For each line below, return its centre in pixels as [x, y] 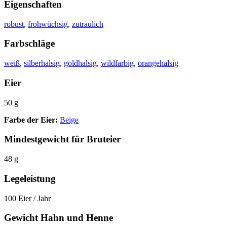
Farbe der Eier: [32, 120]
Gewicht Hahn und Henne [59, 218]
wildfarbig [117, 63]
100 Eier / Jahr [27, 198]
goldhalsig [80, 63]
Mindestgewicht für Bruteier [62, 139]
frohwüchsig [48, 24]
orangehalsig [158, 63]
